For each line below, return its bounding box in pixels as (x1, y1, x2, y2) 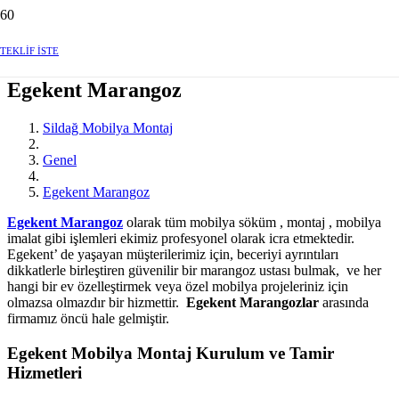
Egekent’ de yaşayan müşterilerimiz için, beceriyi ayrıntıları (7, 246, 338, 262)
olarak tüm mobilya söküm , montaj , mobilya (123, 214, 381, 230)
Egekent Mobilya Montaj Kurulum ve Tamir (7, 343, 334, 362)
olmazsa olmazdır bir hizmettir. (7, 294, 186, 310)
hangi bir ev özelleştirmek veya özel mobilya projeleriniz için (7, 278, 348, 294)
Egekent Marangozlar (186, 294, 319, 310)
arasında (319, 294, 369, 310)
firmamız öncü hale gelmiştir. (7, 310, 169, 326)
